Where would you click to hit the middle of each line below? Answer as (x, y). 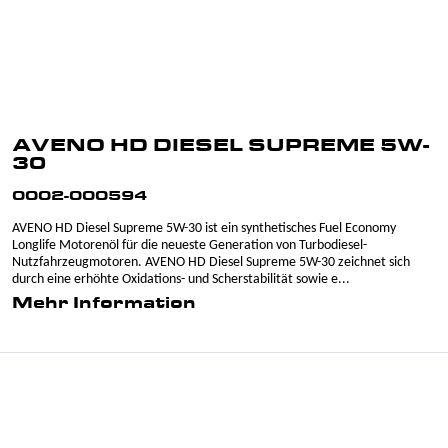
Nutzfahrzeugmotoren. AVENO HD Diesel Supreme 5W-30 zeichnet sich (211, 262)
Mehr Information (104, 304)
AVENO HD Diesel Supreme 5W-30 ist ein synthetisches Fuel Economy (204, 228)
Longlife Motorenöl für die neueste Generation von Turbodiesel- (189, 245)
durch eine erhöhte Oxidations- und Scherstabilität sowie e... (181, 279)
